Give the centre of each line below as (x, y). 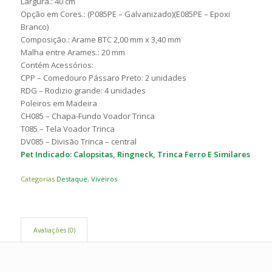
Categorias (38, 178)
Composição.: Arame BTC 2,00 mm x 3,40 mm (100, 39)
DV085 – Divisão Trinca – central (78, 141)
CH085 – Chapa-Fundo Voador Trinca (87, 116)
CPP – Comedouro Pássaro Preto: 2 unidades (103, 77)
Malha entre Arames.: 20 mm (73, 52)
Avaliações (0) (54, 229)
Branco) (34, 26)
